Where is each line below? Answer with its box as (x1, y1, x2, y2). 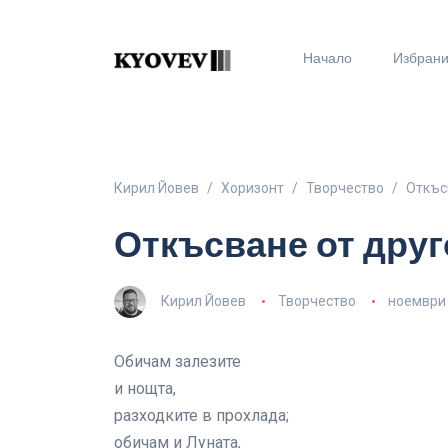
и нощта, (114, 379, 176, 399)
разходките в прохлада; (114, 406, 289, 426)
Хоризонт (221, 180, 284, 197)
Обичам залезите (114, 352, 241, 372)
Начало (302, 48, 352, 69)
